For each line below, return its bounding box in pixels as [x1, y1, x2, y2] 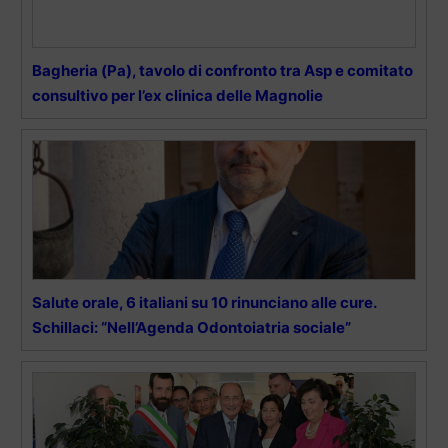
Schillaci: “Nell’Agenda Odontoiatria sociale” [32, 317, 351, 337]
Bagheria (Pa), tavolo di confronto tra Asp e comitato [32, 60, 413, 80]
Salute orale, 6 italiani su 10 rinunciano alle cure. [32, 292, 376, 312]
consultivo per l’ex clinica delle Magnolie [32, 85, 323, 105]
